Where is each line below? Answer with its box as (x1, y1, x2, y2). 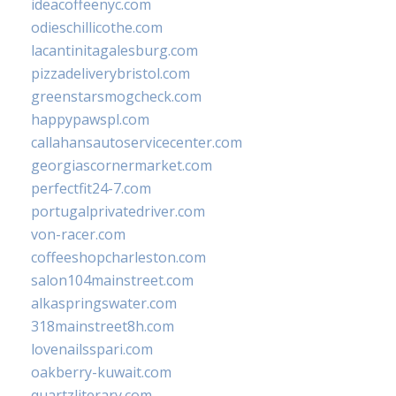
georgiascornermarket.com (31, 156, 212, 176)
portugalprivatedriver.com (31, 202, 205, 222)
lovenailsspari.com (31, 339, 153, 360)
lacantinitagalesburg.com (31, 41, 198, 61)
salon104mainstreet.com (31, 270, 194, 291)
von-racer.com (31, 225, 126, 245)
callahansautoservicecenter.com (31, 133, 242, 153)
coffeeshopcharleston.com (31, 247, 206, 268)
